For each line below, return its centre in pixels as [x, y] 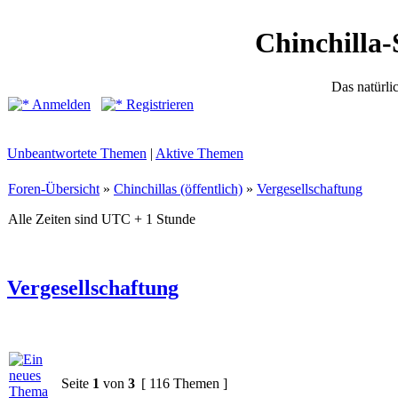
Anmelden [60, 104]
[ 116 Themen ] [184, 383]
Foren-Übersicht [54, 189]
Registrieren [158, 104]
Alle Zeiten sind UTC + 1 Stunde [102, 219]
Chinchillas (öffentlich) [178, 189]
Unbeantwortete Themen [77, 153]
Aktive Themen [199, 153]
